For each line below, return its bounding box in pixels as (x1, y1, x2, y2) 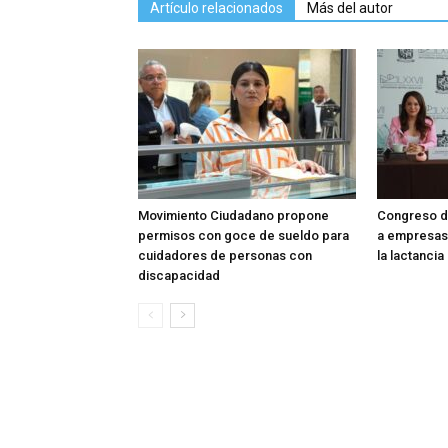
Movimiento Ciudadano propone (138, 208, 329, 223)
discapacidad (138, 268, 220, 283)
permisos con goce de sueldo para (138, 228, 349, 243)
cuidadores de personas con (138, 248, 312, 263)
